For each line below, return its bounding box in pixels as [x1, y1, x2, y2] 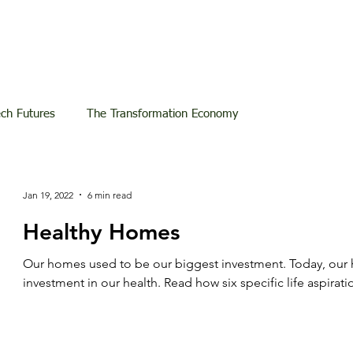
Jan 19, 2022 [23, 188, 73, 201]
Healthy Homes [23, 218, 180, 245]
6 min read [87, 188, 132, 201]
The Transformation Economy [87, 108, 238, 120]
